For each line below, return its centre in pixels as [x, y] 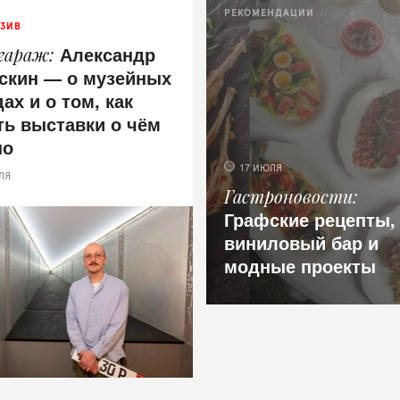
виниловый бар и [302, 242]
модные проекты [300, 266]
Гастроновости [289, 196]
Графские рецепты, [310, 219]
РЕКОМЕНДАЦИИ [270, 13]
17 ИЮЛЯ [261, 168]
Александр [108, 54]
